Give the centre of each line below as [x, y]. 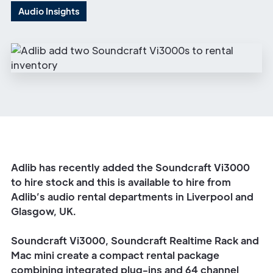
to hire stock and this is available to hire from [121, 182]
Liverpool [210, 197]
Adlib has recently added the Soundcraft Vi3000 [130, 167]
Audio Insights [49, 11]
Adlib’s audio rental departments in [99, 197]
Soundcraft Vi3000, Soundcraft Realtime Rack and [135, 240]
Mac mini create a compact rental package [115, 255]
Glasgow [32, 211]
